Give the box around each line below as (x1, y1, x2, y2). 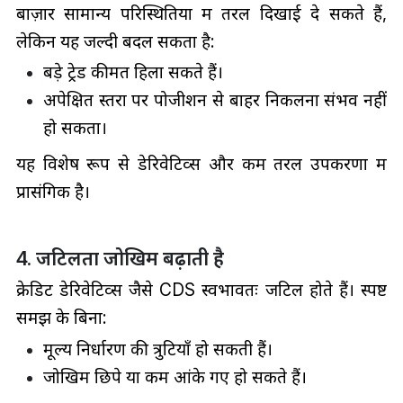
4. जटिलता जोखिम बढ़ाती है (15, 246, 224, 271)
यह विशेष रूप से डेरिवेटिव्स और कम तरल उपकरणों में (15, 153, 388, 175)
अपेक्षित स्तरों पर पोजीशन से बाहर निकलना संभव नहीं (42, 89, 388, 112)
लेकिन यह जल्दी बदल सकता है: (15, 30, 214, 52)
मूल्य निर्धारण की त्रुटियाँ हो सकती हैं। (42, 337, 273, 360)
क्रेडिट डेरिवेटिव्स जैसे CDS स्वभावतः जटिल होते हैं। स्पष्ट (15, 279, 388, 301)
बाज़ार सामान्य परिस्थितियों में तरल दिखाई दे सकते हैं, (15, 2, 388, 24)
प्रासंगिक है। (15, 181, 90, 203)
